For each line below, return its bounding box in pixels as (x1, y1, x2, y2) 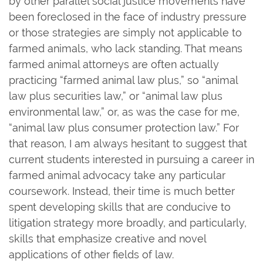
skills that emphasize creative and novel (9, 232, 206, 245)
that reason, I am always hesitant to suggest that (9, 137, 247, 150)
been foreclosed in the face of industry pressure (9, 10, 247, 23)
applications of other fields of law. (9, 248, 174, 261)
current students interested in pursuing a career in (9, 153, 254, 166)
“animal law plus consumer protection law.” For (9, 121, 239, 134)
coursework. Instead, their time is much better (9, 184, 235, 197)
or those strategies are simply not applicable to (9, 26, 242, 39)
